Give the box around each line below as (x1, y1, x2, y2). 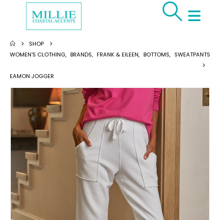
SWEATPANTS (174, 50, 210, 58)
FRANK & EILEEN (97, 50, 138, 58)
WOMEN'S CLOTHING (10, 50, 65, 58)
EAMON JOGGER (10, 72, 54, 80)
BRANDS (70, 50, 92, 58)
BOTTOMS (143, 50, 169, 58)
